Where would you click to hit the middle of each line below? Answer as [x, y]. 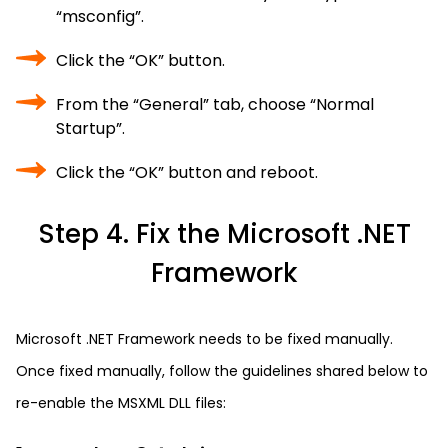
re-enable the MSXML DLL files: [121, 403]
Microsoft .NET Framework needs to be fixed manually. [204, 339]
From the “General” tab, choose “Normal [215, 104]
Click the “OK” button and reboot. [187, 172]
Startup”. [90, 128]
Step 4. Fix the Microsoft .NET [224, 234]
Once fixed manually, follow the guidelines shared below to [222, 371]
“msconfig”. [100, 16]
